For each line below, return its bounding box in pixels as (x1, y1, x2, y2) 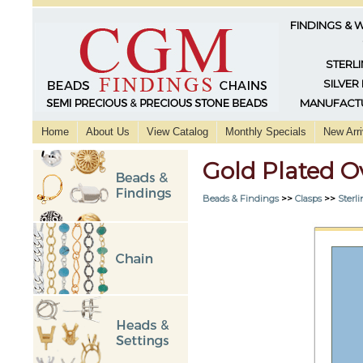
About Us (86, 126, 130, 138)
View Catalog (147, 126, 208, 138)
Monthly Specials (225, 126, 306, 138)
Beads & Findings (203, 192, 279, 204)
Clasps (295, 192, 322, 204)
